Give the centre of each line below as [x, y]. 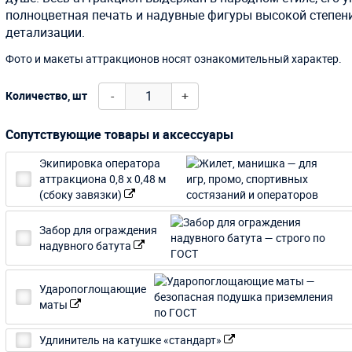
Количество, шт [47, 95]
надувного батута [87, 245]
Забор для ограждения [99, 229]
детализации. [46, 32]
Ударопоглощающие [93, 288]
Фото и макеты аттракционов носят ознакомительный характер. [174, 58]
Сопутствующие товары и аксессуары [120, 134]
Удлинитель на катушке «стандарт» [132, 339]
